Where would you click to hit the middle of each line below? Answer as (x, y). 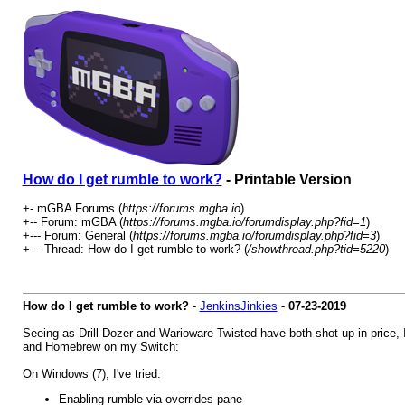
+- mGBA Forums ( (72, 208)
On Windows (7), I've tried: (91, 374)
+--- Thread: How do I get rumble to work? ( (135, 249)
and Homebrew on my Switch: (100, 347)
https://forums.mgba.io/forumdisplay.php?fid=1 (244, 222)
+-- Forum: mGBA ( (72, 222)
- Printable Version (287, 179)
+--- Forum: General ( (77, 235)
